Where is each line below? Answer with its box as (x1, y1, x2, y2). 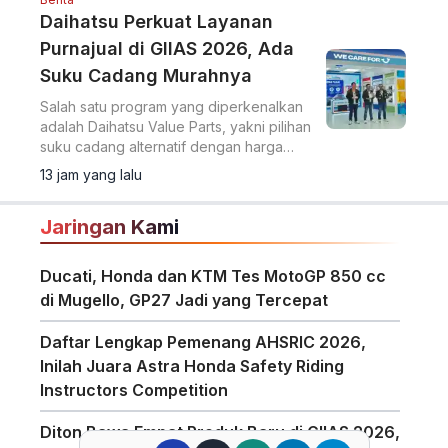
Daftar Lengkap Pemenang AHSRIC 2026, (40, 332, 366, 352)
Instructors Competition (40, 380, 228, 400)
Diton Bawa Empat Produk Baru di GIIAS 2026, (40, 422, 400, 442)
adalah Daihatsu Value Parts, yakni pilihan (40, 118, 311, 135)
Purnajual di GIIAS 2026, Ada (40, 38, 294, 59)
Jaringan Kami (40, 215, 179, 239)
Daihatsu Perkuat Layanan (40, 11, 273, 32)
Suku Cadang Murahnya (40, 65, 252, 86)
